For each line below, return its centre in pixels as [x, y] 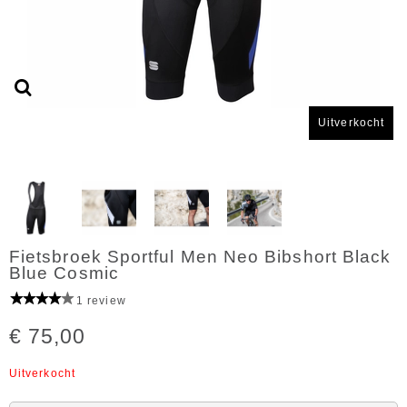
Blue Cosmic [64, 273]
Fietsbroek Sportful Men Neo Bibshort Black [200, 257]
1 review [101, 301]
